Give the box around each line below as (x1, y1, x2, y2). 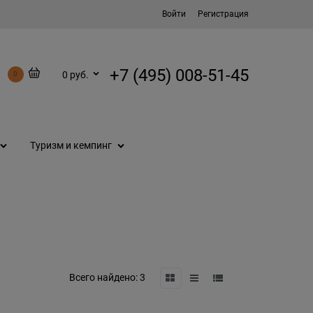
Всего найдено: (68, 272, 138, 284)
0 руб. (62, 68, 89, 80)
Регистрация (198, 9, 249, 19)
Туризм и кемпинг (30, 140, 112, 152)
